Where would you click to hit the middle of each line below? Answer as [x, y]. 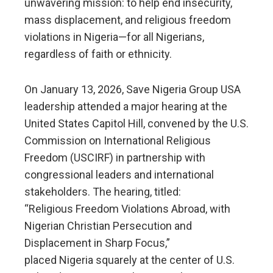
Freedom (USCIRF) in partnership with [115, 158]
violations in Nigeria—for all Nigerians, [114, 37]
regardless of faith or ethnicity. [98, 54]
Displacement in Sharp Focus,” [97, 243]
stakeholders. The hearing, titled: [103, 192]
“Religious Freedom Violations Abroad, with [127, 209]
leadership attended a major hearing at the [126, 107]
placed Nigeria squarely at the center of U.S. [129, 260]
